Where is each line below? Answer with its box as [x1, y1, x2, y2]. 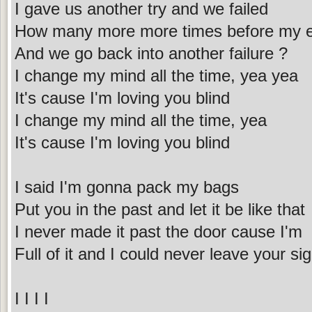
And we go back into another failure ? [15, 43, 288, 63]
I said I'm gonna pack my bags [15, 177, 239, 196]
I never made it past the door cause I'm [15, 221, 302, 241]
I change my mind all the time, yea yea [15, 65, 298, 85]
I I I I [15, 288, 49, 308]
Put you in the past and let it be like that [15, 199, 305, 219]
